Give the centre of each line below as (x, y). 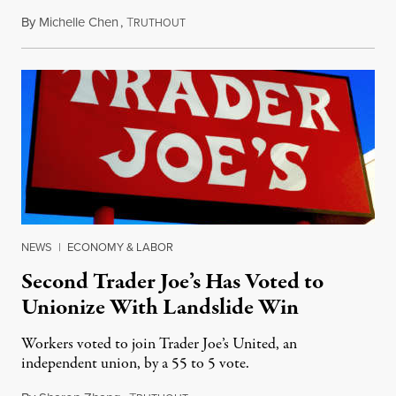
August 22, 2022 (230, 23)
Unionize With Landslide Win (160, 308)
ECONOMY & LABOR (120, 247)
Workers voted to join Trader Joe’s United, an (159, 345)
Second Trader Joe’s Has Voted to (172, 282)
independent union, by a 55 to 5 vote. (135, 364)
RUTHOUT (160, 23)
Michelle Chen (79, 22)
